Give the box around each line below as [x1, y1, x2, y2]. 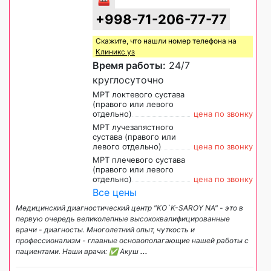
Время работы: [93, 59, 166, 71]
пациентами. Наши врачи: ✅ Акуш [16, 246, 140, 256]
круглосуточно [93, 73, 164, 86]
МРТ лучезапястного [93, 122, 174, 132]
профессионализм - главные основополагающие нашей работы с [16, 235, 249, 245]
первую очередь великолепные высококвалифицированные [16, 214, 230, 223]
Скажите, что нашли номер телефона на [96, 36, 237, 45]
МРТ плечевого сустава [93, 154, 185, 165]
